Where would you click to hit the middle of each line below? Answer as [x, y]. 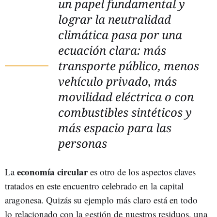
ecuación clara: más [112, 50]
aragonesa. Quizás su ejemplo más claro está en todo [101, 200]
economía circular [52, 172]
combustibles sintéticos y [125, 112]
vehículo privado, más [117, 81]
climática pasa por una [120, 35]
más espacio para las [115, 128]
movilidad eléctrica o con [126, 97]
